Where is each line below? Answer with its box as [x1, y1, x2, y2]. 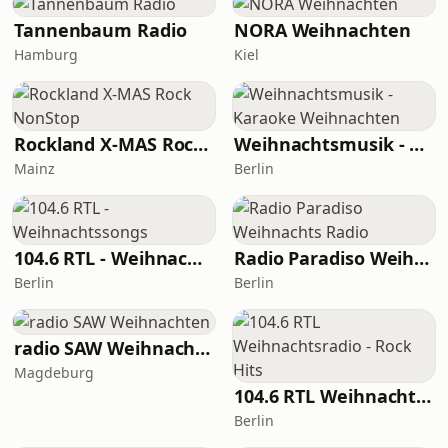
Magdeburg [14, 363, 94, 382]
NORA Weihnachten [234, 18, 411, 42]
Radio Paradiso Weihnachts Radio [414, 246, 430, 270]
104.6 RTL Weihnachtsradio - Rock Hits [416, 384, 432, 408]
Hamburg [14, 45, 78, 64]
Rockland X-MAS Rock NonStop [193, 132, 209, 156]
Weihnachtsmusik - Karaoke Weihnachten [409, 132, 425, 156]
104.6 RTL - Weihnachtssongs [187, 246, 203, 270]
